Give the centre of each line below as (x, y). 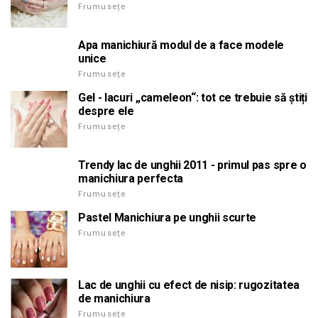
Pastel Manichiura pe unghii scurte (168, 217)
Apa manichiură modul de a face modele (181, 45)
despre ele (106, 111)
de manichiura (114, 298)
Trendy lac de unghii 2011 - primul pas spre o (192, 165)
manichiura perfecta (131, 178)
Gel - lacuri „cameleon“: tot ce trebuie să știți (193, 97)
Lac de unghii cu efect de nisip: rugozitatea (189, 285)
